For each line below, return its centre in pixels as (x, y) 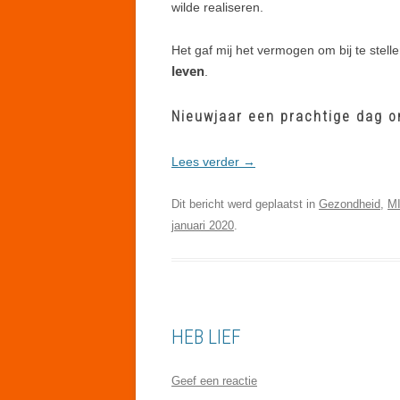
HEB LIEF (206, 337)
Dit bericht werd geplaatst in (245, 204)
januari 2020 (203, 225)
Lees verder (207, 161)
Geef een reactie (214, 380)
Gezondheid (350, 204)
